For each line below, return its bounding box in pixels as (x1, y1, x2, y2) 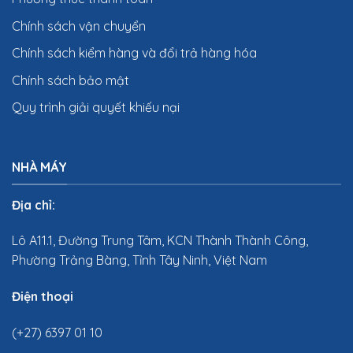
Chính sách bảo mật (12, 72, 129, 88)
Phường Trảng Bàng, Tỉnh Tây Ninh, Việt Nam (12, 252, 267, 269)
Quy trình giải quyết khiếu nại (12, 99, 180, 116)
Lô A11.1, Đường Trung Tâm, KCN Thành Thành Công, (12, 232, 308, 249)
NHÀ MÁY (12, 159, 67, 176)
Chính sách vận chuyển (12, 17, 146, 34)
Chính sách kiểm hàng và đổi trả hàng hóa (12, 45, 257, 61)
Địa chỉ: (12, 196, 58, 213)
